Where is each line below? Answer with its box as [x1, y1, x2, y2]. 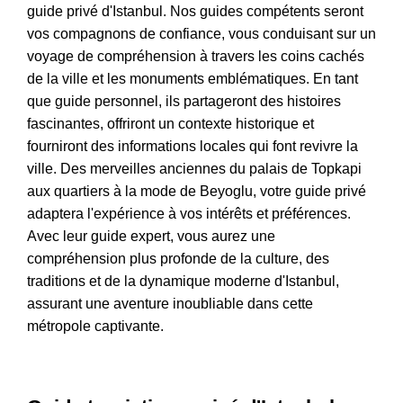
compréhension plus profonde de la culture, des [27, 251, 329, 267]
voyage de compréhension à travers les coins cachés [27, 49, 364, 65]
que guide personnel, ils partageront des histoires [27, 94, 341, 110]
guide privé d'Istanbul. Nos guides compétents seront [27, 4, 363, 20]
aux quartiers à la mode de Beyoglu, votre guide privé [27, 184, 366, 200]
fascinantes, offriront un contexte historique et [27, 116, 314, 132]
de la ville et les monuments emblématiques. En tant [27, 71, 358, 87]
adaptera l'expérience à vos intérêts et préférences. [27, 206, 351, 222]
